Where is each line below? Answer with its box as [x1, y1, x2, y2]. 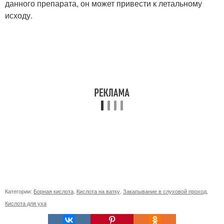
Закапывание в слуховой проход [123, 187, 206, 195]
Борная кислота [33, 187, 73, 195]
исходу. [5, 9, 32, 21]
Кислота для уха [5, 199, 46, 207]
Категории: [5, 187, 33, 195]
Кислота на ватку [76, 187, 120, 195]
